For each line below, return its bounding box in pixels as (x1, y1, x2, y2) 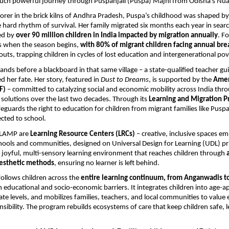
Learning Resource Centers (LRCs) (30, 130, 135, 138)
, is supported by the (149, 76, 213, 84)
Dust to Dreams (101, 76, 149, 84)
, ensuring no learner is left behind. (54, 159, 159, 167)
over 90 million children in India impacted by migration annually (16, 32, 218, 40)
